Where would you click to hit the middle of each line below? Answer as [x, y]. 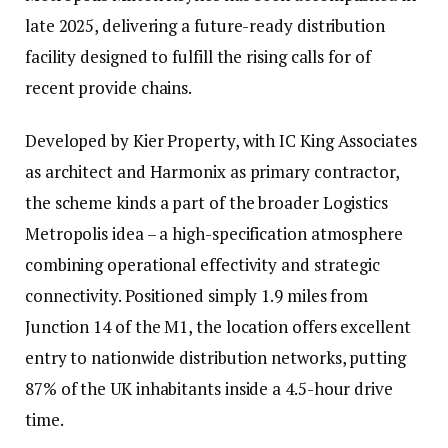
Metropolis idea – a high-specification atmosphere [214, 234]
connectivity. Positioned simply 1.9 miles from [197, 296]
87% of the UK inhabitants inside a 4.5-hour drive [209, 389]
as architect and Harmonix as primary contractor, [212, 172]
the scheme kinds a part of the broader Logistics [206, 203]
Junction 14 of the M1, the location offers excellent [218, 327]
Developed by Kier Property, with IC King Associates [221, 141]
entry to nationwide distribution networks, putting [215, 358]
